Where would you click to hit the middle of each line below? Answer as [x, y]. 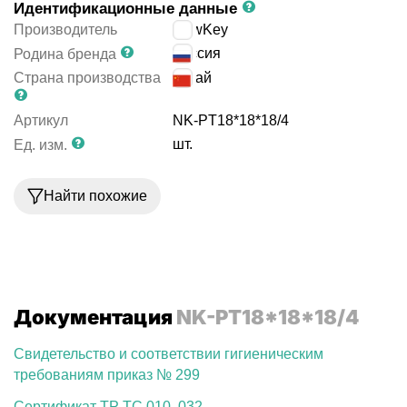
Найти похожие [95, 196]
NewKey [201, 30]
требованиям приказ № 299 [107, 375]
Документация [95, 317]
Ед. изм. [40, 145]
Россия [197, 53]
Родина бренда [65, 54]
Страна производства [87, 78]
